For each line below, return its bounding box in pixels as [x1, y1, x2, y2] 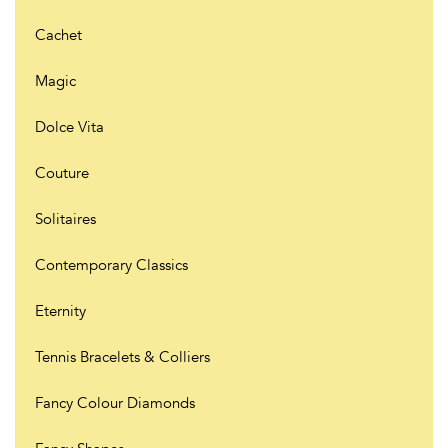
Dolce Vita [35, 116, 104, 137]
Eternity [35, 300, 86, 321]
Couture [35, 162, 89, 183]
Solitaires [35, 208, 96, 229]
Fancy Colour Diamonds [35, 392, 195, 413]
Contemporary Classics [35, 254, 188, 275]
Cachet [35, 24, 82, 45]
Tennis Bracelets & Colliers [35, 346, 210, 367]
